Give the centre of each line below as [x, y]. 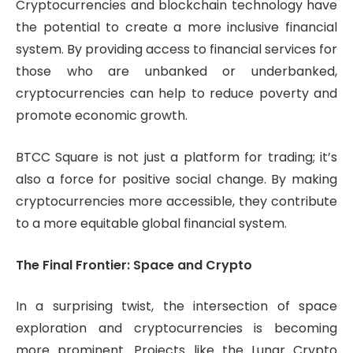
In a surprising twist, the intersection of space [176, 307]
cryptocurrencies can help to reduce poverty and [176, 94]
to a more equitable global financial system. [151, 224]
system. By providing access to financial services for [176, 50]
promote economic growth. [102, 116]
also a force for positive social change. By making [176, 180]
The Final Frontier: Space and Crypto [134, 265]
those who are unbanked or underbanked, [176, 72]
